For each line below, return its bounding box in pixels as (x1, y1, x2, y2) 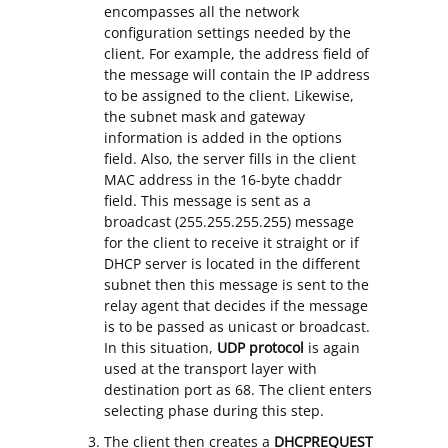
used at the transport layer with (104, 359, 317, 379)
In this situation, (104, 338, 217, 358)
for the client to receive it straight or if (104, 233, 359, 253)
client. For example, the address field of (104, 44, 369, 64)
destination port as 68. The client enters (104, 380, 372, 400)
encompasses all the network (104, 2, 299, 22)
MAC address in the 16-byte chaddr (104, 170, 342, 190)
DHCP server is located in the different (104, 254, 360, 274)
